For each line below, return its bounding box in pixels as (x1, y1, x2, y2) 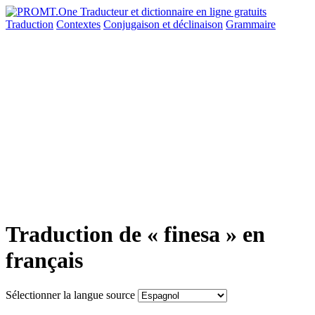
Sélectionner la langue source (6, 288, 135, 301)
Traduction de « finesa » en (6, 221, 265, 247)
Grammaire (226, 18, 276, 30)
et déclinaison (162, 18, 223, 30)
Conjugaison (103, 18, 162, 30)
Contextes (56, 18, 101, 30)
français (6, 247, 83, 274)
